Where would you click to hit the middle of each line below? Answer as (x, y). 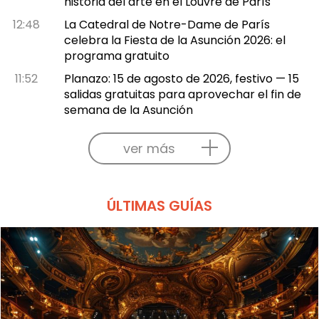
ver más (149, 148)
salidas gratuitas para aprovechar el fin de (182, 94)
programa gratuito (116, 56)
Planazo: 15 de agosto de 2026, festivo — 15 (181, 78)
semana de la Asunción (128, 110)
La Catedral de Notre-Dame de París (167, 24)
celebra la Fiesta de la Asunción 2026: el (174, 40)
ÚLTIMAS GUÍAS (159, 205)
